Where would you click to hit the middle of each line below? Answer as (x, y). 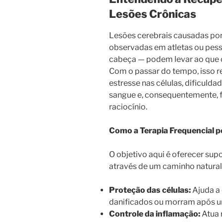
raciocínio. (128, 107)
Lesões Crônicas (153, 14)
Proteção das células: (150, 190)
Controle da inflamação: (155, 214)
